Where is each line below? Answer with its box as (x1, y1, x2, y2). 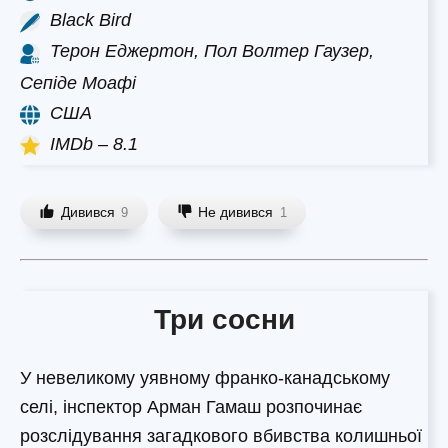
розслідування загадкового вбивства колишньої (20, 425, 422, 446)
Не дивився (198, 204, 274, 221)
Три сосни (153, 303, 295, 335)
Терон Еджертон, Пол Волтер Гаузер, (50, 41, 374, 62)
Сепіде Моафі (20, 72, 136, 93)
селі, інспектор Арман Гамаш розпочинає (20, 396, 362, 417)
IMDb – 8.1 (50, 133, 138, 154)
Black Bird (50, 10, 131, 31)
